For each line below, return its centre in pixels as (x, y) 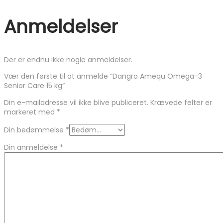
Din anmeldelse (32, 147)
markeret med (30, 112)
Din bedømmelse (35, 130)
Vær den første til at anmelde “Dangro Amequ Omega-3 (103, 76)
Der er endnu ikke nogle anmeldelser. (68, 59)
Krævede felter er (181, 102)
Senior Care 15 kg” (34, 85)
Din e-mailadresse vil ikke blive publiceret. (76, 102)
